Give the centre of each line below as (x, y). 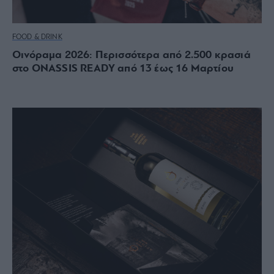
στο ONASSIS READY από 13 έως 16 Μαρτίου (123, 68)
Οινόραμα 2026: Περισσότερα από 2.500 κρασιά (131, 55)
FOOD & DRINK (37, 37)
